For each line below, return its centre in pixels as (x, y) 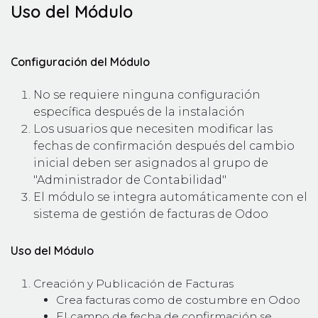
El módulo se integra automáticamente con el (170, 197)
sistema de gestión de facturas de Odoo (151, 214)
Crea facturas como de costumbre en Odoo (178, 300)
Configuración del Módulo (80, 62)
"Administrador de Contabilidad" (130, 180)
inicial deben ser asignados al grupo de (151, 163)
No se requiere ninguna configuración (147, 95)
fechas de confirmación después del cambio (164, 146)
